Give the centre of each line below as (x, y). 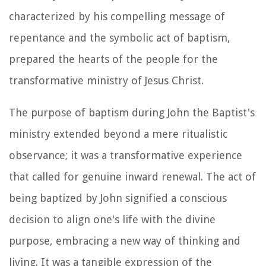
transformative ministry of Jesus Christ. (106, 80)
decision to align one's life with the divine (112, 219)
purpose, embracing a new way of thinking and (125, 240)
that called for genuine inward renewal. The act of (132, 176)
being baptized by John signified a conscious (118, 198)
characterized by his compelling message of (117, 16)
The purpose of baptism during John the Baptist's (132, 112)
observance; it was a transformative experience (126, 155)
